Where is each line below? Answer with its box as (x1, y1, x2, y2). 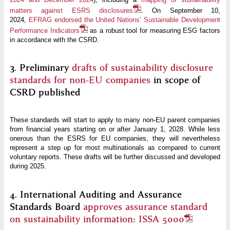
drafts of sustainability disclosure (71, 62, 213, 74)
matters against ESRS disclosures (9, 6, 133, 14)
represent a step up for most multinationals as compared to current (9, 144, 221, 152)
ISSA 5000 (138, 213, 184, 225)
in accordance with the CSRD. (9, 35, 99, 44)
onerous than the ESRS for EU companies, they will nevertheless (9, 135, 221, 143)
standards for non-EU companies (9, 74, 150, 87)
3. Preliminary (9, 62, 72, 74)
